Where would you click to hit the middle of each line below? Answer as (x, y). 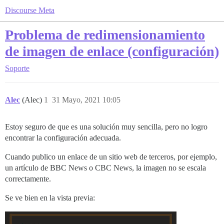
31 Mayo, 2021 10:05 (86, 100)
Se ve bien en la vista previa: (50, 198)
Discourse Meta (30, 10)
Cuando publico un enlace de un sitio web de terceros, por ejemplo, (111, 157)
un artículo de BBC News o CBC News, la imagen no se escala (105, 168)
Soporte (17, 68)
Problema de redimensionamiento (105, 35)
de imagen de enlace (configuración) (112, 51)
